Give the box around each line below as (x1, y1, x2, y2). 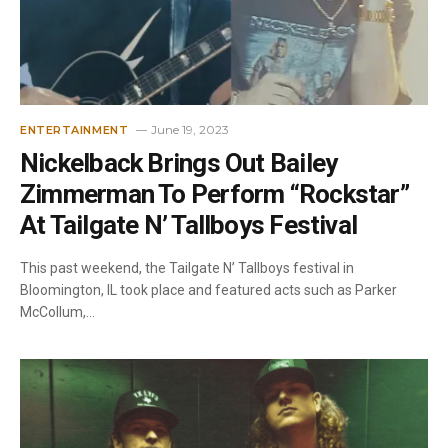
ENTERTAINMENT (20, 122, 129, 137)
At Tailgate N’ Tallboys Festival (20, 209, 358, 240)
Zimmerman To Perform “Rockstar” (20, 178, 409, 209)
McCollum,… (20, 303, 95, 320)
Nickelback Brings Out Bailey (20, 147, 338, 178)
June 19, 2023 (151, 121, 230, 137)
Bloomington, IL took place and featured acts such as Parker (20, 281, 397, 298)
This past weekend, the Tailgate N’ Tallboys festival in (20, 259, 354, 276)
